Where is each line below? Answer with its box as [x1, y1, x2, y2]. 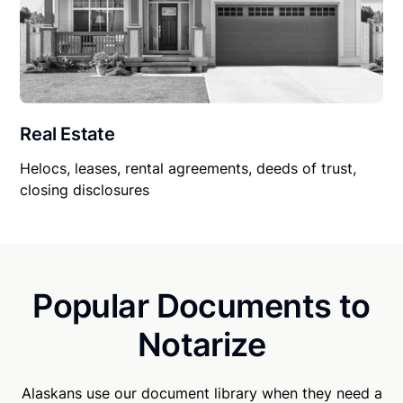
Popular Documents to [32, 286, 371, 327]
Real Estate [20, 123, 115, 146]
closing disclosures [20, 181, 150, 200]
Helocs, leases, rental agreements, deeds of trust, [20, 159, 357, 178]
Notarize [137, 325, 266, 365]
